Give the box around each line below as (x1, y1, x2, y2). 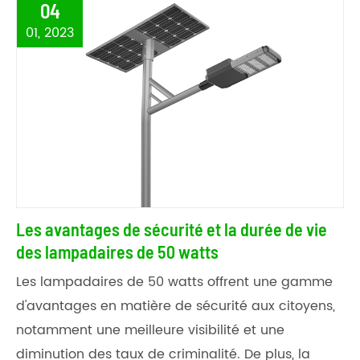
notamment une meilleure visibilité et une (16, 319, 284, 341)
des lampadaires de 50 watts (16, 240, 219, 262)
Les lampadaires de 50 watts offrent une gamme (16, 271, 333, 292)
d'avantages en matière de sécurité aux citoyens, (16, 295, 335, 317)
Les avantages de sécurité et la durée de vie (16, 218, 327, 239)
